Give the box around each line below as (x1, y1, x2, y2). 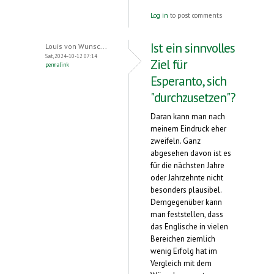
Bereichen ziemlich (150, 233, 215, 244)
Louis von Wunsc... (45, 41, 107, 51)
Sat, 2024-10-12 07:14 (45, 52, 97, 59)
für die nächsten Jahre (150, 160, 224, 171)
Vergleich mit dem (150, 257, 212, 268)
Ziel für (150, 56, 187, 73)
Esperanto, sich (150, 72, 226, 89)
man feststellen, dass (150, 209, 223, 220)
